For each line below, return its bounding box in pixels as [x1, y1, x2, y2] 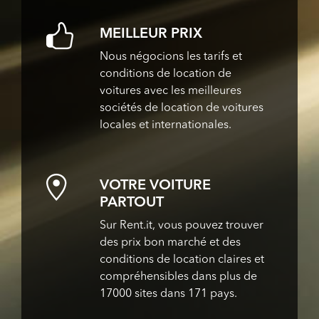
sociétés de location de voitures [99, 102, 263, 114]
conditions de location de [99, 68, 231, 80]
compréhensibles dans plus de [99, 271, 257, 283]
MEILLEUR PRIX [99, 26, 202, 41]
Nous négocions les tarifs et [99, 51, 242, 63]
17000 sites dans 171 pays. [99, 288, 237, 300]
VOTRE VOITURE [99, 178, 211, 193]
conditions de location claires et [99, 253, 264, 266]
